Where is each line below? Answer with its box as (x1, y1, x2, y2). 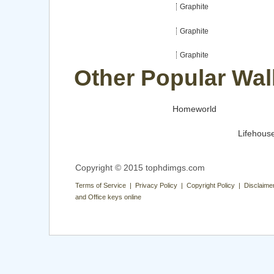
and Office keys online (75, 193, 141, 201)
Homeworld (172, 104, 217, 114)
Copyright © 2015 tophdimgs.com (75, 162, 205, 172)
